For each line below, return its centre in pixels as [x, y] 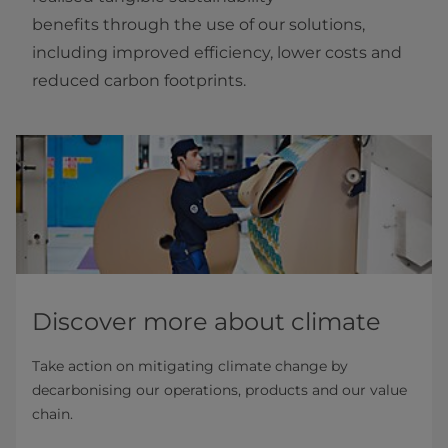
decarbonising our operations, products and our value [219, 390]
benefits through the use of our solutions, [198, 25]
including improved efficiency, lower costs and [217, 53]
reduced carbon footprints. [139, 81]
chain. [52, 414]
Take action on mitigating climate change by [190, 366]
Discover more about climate [206, 322]
